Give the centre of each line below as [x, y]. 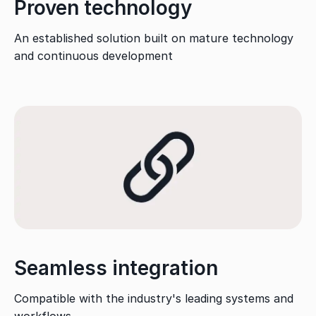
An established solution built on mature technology [154, 38]
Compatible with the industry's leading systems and [154, 298]
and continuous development [93, 55]
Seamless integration [116, 268]
